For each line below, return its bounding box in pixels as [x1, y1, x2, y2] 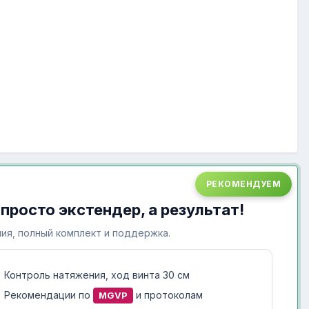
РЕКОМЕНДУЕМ [206, 179, 281, 190]
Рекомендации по [4, 289, 93, 301]
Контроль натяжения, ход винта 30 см [4, 269, 190, 281]
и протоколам [133, 289, 203, 301]
